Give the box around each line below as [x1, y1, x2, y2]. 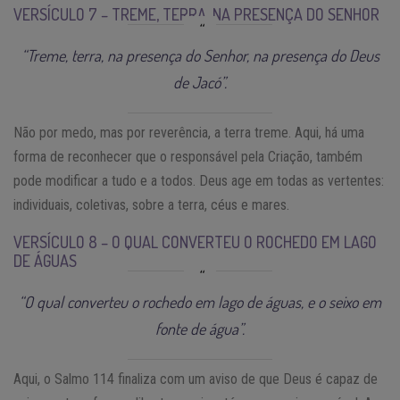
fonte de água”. [155, 318, 245, 338]
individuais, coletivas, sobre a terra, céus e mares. [13, 196, 289, 213]
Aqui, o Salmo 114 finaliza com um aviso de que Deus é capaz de [13, 370, 378, 387]
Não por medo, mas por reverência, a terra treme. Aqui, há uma [13, 123, 364, 141]
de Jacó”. [173, 71, 227, 92]
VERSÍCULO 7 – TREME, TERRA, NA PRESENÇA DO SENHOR [13, 4, 379, 24]
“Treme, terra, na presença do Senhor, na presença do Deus [21, 45, 379, 65]
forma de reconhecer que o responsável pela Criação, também [13, 147, 362, 165]
